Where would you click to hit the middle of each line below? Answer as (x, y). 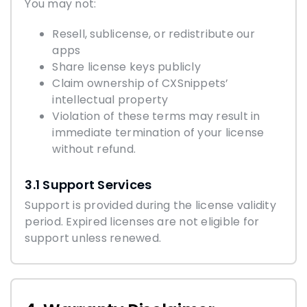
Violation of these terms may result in (156, 116)
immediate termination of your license (158, 132)
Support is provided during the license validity (150, 205)
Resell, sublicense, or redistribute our (153, 34)
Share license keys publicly (126, 66)
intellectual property (110, 99)
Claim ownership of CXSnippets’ (140, 83)
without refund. (94, 149)
